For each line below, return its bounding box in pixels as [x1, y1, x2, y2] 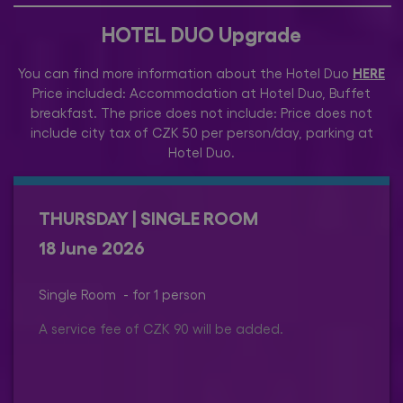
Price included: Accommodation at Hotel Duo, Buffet [32, 84, 371, 101]
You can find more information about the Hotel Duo [18, 64, 353, 81]
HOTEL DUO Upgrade [102, 20, 301, 46]
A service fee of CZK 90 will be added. [39, 319, 283, 336]
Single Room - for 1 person [39, 285, 206, 302]
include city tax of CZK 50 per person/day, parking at [30, 123, 373, 140]
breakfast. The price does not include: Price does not [31, 103, 372, 121]
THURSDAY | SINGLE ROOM [39, 205, 258, 228]
